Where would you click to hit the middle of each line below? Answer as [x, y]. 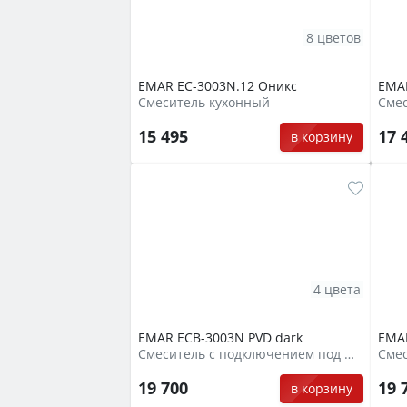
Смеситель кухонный [204, 103]
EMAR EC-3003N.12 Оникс [218, 86]
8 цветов [333, 37]
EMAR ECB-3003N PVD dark [220, 338]
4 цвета [337, 289]
